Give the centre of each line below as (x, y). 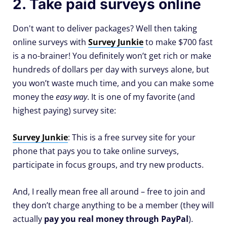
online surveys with (50, 42)
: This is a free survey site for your (132, 138)
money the (34, 97)
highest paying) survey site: (64, 111)
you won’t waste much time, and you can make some (113, 83)
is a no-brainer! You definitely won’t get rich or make (112, 56)
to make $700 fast (178, 42)
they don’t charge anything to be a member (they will (113, 205)
